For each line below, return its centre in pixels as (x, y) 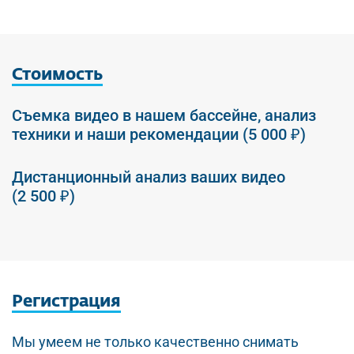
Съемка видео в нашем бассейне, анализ (164, 115)
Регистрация (66, 302)
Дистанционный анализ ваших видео (149, 177)
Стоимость (57, 75)
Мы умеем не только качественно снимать (155, 342)
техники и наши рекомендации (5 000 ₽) (159, 134)
